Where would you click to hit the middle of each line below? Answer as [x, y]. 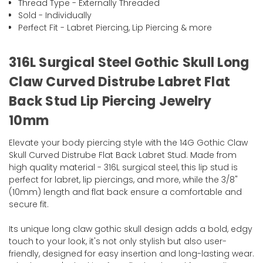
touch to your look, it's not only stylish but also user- [118, 242]
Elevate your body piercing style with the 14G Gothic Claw [128, 143]
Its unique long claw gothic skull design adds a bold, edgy [131, 229]
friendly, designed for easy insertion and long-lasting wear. [131, 254]
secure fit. [29, 205]
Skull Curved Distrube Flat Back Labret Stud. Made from [123, 155]
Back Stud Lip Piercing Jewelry [110, 102]
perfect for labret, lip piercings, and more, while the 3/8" [123, 180]
